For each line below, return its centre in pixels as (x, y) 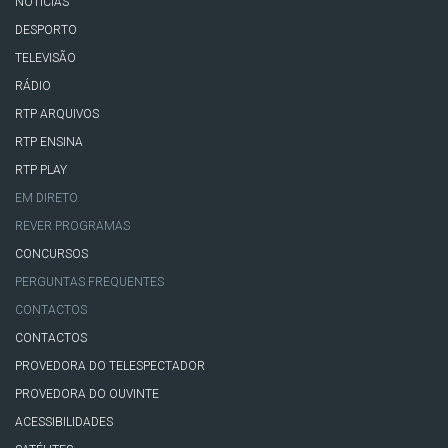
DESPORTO (46, 29)
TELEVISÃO (45, 57)
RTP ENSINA (49, 141)
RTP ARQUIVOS (57, 113)
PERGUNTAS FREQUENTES (89, 281)
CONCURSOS (51, 253)
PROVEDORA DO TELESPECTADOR (110, 365)
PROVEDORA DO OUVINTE (87, 393)
